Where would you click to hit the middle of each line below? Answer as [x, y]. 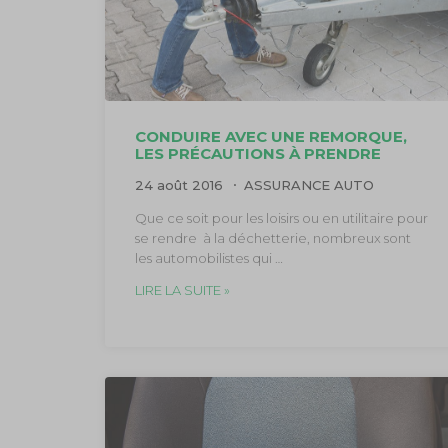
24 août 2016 [180, 184]
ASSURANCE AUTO [308, 184]
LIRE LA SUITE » [182, 289]
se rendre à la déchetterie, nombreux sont [272, 237]
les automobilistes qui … [208, 257]
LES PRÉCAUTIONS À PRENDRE [257, 153]
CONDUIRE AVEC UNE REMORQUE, [270, 136]
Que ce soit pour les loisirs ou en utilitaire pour [281, 217]
